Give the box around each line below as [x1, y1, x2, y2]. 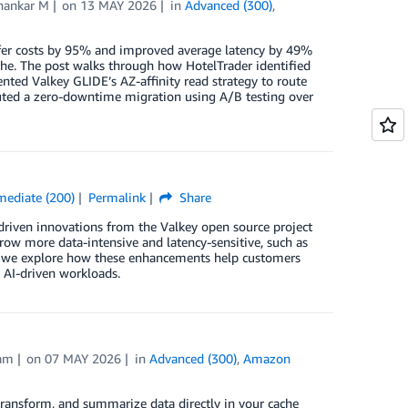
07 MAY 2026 [45, 350, 122, 366]
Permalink [87, 189, 146, 205]
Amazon [243, 350, 291, 366]
